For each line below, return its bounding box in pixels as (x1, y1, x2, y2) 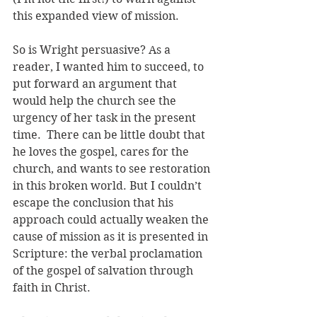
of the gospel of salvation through (13, 264, 196, 277)
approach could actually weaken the (13, 213, 212, 226)
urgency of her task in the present (13, 111, 199, 125)
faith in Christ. (13, 281, 91, 294)
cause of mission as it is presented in (13, 230, 211, 243)
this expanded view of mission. (13, 9, 179, 23)
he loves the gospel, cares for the (13, 145, 192, 158)
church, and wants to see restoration (13, 162, 213, 175)
